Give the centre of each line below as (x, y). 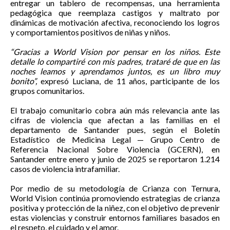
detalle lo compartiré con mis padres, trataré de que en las (115, 61)
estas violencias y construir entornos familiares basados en (115, 217)
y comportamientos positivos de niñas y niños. (90, 32)
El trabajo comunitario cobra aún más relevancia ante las (115, 110)
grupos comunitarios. (47, 91)
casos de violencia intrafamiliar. (65, 169)
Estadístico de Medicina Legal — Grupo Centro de (115, 139)
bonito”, (24, 81)
